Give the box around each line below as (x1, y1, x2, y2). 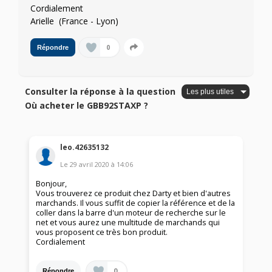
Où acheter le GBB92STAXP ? (25, 100, 149, 112)
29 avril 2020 (70, 160, 110, 169)
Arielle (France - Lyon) (30, 15, 118, 27)
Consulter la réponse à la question (25, 86, 176, 98)
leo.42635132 (60, 142, 109, 153)
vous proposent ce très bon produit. (36, 227, 168, 238)
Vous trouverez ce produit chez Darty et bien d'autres (36, 188, 231, 199)
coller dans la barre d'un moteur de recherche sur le (36, 208, 226, 219)
